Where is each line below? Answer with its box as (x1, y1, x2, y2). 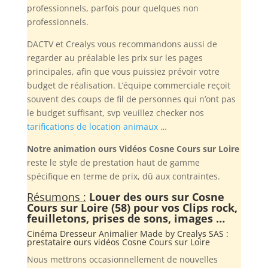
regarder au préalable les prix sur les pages (26, 51, 203, 63)
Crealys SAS (176, 227, 224, 239)
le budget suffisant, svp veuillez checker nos (26, 106, 204, 118)
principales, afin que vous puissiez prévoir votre (26, 65, 220, 77)
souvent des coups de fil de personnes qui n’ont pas (26, 93, 236, 105)
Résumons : (26, 189, 86, 204)
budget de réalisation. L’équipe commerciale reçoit (26, 79, 230, 91)
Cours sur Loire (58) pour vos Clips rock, (26, 200, 237, 215)
